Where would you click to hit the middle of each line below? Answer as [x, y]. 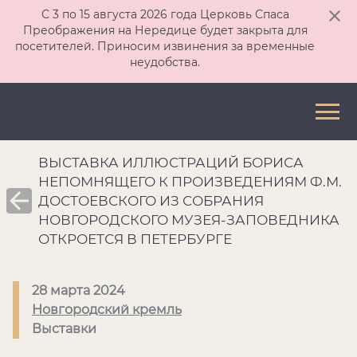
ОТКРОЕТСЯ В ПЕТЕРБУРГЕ [135, 239]
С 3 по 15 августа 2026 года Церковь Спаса [165, 14]
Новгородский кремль [107, 310]
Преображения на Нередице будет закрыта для [165, 30]
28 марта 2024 [78, 290]
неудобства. [165, 62]
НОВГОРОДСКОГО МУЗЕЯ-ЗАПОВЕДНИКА [189, 220]
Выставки [64, 329]
